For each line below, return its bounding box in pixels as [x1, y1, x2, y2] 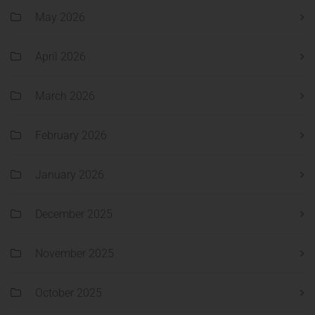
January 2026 [35, 168, 104, 182]
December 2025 [35, 207, 112, 221]
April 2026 [35, 50, 86, 64]
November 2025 [35, 247, 114, 261]
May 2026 [35, 11, 85, 25]
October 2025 [35, 286, 102, 300]
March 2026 [35, 89, 95, 103]
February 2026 [35, 129, 107, 143]
